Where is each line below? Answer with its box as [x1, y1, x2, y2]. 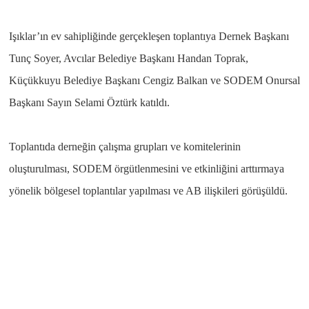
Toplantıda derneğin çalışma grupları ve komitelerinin [8, 141, 241, 153]
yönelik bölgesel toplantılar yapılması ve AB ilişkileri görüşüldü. [8, 185, 290, 197]
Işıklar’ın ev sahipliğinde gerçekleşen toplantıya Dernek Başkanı [8, 30, 289, 43]
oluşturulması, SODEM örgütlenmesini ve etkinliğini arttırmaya [8, 163, 284, 175]
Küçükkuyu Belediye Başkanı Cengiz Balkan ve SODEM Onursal [8, 74, 300, 87]
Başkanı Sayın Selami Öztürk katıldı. [8, 97, 172, 109]
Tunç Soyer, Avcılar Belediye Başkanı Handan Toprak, [8, 52, 248, 65]
